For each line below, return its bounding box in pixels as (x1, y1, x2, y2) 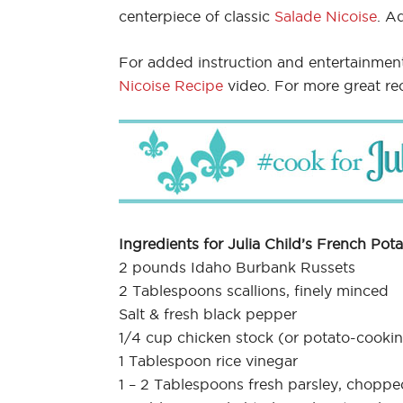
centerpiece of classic (119, 7, 274, 24)
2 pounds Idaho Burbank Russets (119, 258, 355, 275)
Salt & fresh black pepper (119, 305, 297, 322)
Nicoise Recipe (119, 76, 223, 94)
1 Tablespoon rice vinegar (119, 352, 298, 369)
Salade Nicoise (274, 7, 377, 24)
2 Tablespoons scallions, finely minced (119, 282, 389, 299)
